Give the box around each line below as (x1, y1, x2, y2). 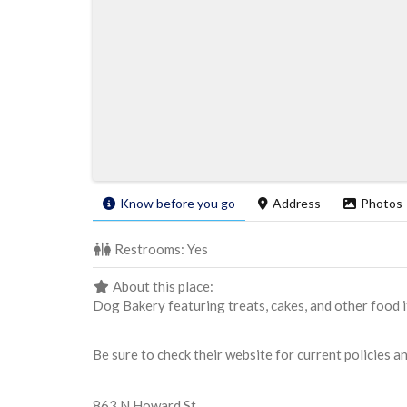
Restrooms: (114, 240, 187, 257)
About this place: (112, 277, 213, 294)
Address (273, 194, 321, 211)
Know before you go (120, 194, 235, 211)
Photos (361, 194, 402, 211)
